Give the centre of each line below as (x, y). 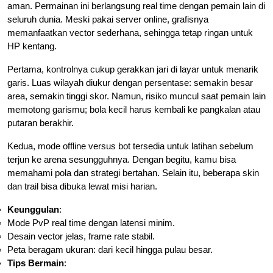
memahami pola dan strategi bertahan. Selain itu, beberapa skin (133, 172)
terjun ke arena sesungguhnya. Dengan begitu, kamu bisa (122, 159)
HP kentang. (32, 46)
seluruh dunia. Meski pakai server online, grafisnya (108, 19)
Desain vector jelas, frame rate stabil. (81, 236)
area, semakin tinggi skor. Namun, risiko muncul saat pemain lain (136, 96)
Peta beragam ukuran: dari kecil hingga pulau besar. (110, 249)
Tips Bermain (36, 263)
